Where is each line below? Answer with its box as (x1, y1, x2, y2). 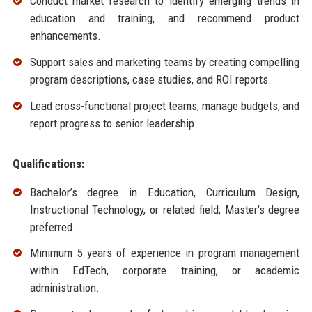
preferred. (29, 219, 76, 234)
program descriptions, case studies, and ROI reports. (29, 72, 272, 86)
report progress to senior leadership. (29, 116, 198, 130)
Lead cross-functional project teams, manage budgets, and (29, 98, 300, 113)
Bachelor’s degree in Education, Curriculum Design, (29, 185, 300, 199)
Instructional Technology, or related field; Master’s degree (29, 202, 300, 217)
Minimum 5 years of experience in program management (29, 246, 300, 260)
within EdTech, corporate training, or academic (29, 263, 300, 278)
